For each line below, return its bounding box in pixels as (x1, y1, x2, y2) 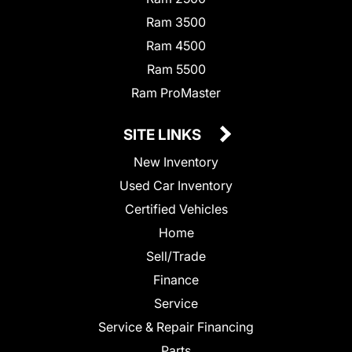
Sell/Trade (146, 247, 206, 264)
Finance (153, 271, 199, 288)
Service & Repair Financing (98, 318, 254, 335)
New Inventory (134, 153, 218, 170)
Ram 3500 (146, 13, 206, 30)
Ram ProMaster (131, 84, 221, 101)
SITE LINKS (123, 125, 204, 144)
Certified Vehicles (124, 200, 228, 217)
